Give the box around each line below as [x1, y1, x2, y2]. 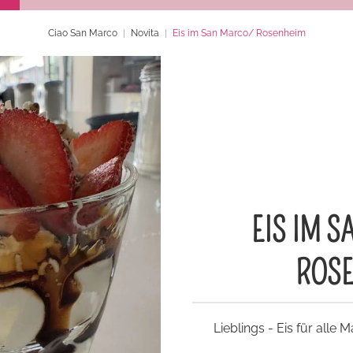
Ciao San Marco [47, 27, 117, 39]
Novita [130, 27, 159, 39]
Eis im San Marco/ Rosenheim [172, 27, 306, 39]
